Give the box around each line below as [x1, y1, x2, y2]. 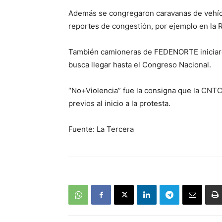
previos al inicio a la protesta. [68, 99, 170, 108]
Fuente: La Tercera [68, 124, 134, 134]
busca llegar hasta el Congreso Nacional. [68, 60, 211, 69]
